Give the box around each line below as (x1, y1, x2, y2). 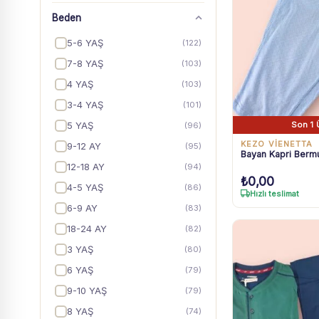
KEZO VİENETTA (241, 138, 313, 149)
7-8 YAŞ (67, 58, 103, 69)
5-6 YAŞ (67, 37, 103, 48)
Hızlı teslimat (250, 188, 299, 199)
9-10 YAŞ (67, 285, 107, 296)
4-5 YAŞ (67, 182, 103, 193)
